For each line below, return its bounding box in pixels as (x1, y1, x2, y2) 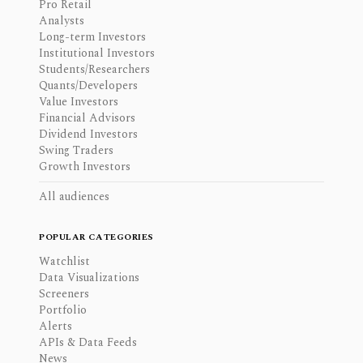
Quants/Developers (39, 76, 138, 94)
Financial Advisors (39, 109, 135, 126)
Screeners (39, 284, 89, 302)
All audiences (39, 187, 109, 205)
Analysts (39, 11, 84, 29)
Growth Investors (39, 157, 130, 175)
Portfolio (39, 301, 87, 318)
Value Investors (39, 92, 118, 110)
